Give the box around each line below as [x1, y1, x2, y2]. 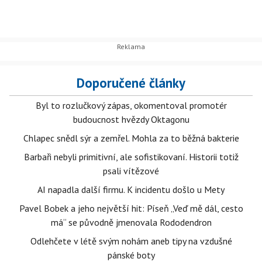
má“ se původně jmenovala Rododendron [50, 216, 212, 229]
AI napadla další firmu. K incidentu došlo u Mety [37, 184, 225, 196]
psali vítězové [103, 165, 159, 177]
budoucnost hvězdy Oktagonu [73, 113, 189, 126]
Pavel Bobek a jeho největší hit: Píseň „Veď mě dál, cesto [19, 202, 243, 215]
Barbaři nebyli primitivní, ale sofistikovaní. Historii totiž [23, 151, 239, 163]
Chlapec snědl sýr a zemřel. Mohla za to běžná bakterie [23, 132, 239, 144]
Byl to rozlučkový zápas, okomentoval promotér [35, 99, 227, 112]
